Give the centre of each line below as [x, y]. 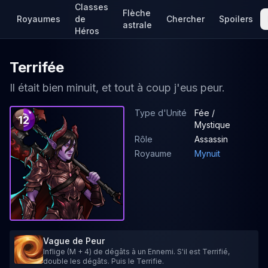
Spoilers [236, 19]
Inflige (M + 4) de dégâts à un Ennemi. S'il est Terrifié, [136, 252]
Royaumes [39, 19]
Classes [92, 7]
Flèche [137, 13]
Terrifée [37, 67]
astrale [137, 25]
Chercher [185, 19]
